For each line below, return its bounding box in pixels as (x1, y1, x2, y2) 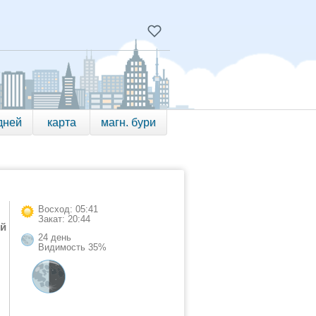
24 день (38, 232, 71, 243)
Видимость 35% (38, 242, 107, 253)
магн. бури (101, 116, 156, 128)
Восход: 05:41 (38, 204, 98, 214)
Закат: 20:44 (38, 214, 90, 224)
